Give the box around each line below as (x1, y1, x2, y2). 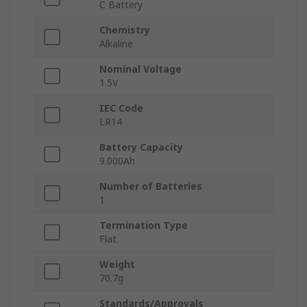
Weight (99, 258, 135, 271)
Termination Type (99, 219, 188, 232)
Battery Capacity (99, 140, 183, 154)
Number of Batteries (99, 180, 202, 193)
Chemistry (99, 23, 150, 37)
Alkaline (99, 37, 133, 51)
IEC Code (99, 101, 143, 115)
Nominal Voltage (99, 62, 182, 76)
